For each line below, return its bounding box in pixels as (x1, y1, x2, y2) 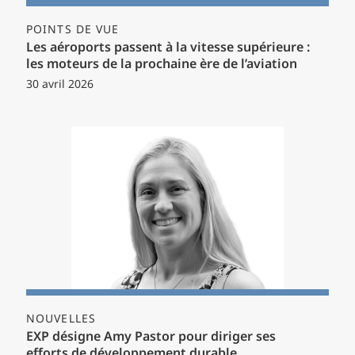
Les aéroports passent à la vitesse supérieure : (26, 38, 310, 59)
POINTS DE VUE (26, 21, 120, 40)
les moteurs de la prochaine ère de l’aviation (26, 55, 297, 75)
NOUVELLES (26, 310, 97, 328)
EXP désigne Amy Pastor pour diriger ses (26, 327, 276, 348)
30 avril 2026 (26, 76, 94, 94)
